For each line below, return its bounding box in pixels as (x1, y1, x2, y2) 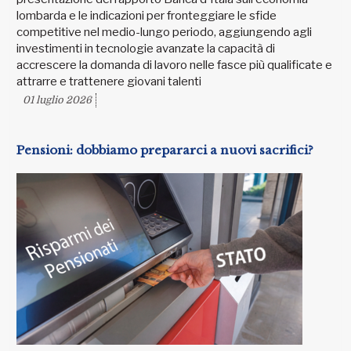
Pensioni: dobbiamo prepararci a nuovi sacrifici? (16, 143, 313, 158)
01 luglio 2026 (23, 94, 92, 107)
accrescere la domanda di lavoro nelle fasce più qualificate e (16, 58, 332, 73)
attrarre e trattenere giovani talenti (16, 74, 201, 89)
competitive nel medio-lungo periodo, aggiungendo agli (16, 25, 312, 40)
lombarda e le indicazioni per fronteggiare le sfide (16, 9, 277, 24)
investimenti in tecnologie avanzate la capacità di (16, 42, 275, 56)
